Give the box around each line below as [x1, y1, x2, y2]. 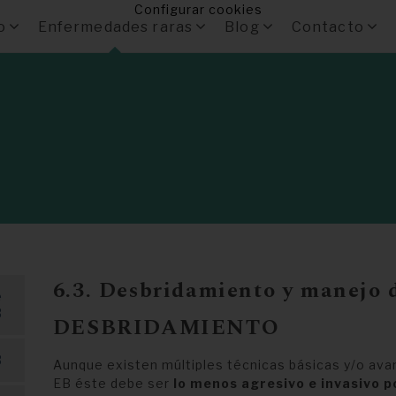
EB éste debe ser [52, 376, 173, 391]
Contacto [291, 19, 364, 35]
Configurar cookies [133, 2, 263, 17]
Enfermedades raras [37, 19, 194, 35]
